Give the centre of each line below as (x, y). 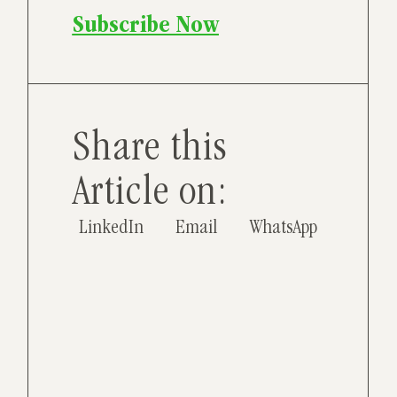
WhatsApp (283, 229)
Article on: (149, 195)
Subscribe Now (145, 27)
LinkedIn (112, 229)
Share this (150, 151)
